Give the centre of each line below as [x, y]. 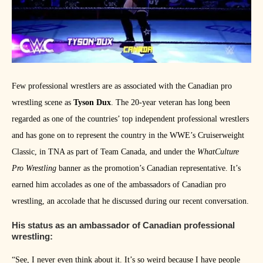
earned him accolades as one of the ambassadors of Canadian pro [119, 185]
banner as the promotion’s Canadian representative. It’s [149, 168]
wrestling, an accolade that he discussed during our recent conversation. [130, 201]
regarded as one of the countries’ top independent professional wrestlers [130, 119]
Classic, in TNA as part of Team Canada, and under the [104, 152]
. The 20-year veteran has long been [171, 103]
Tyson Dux [92, 103]
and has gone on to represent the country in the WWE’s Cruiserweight [128, 136]
